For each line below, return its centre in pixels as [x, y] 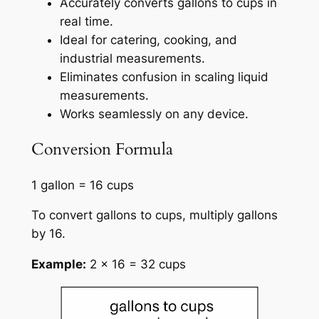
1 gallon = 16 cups [82, 185]
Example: [58, 265]
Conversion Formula [102, 150]
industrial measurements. [132, 59]
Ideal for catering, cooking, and [148, 40]
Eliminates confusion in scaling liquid [164, 77]
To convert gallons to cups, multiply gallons [154, 215]
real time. [86, 22]
